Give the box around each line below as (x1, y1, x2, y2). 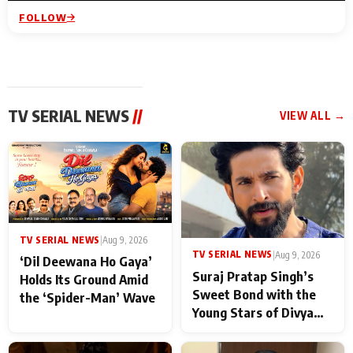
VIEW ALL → (280, 108, 345, 122)
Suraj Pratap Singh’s (192, 267, 314, 284)
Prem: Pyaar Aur (192, 321, 288, 339)
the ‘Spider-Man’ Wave (20, 289, 158, 307)
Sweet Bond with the (192, 285, 316, 303)
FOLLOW (19, 10, 67, 24)
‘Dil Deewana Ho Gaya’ (20, 253, 152, 270)
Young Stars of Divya (192, 303, 314, 321)
